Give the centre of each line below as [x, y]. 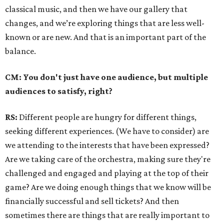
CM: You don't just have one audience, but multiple [106, 77]
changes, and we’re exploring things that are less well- [105, 23]
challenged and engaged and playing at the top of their [107, 173]
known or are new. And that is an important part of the [105, 37]
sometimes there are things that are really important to [107, 215]
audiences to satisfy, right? [59, 91]
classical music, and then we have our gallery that [96, 9]
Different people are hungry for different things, [108, 117]
